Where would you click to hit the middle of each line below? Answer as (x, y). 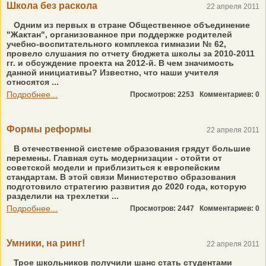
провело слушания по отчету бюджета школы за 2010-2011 (131, 53)
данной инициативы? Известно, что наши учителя (113, 72)
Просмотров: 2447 (165, 208)
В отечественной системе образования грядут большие (132, 148)
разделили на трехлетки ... (63, 196)
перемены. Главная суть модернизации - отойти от (114, 158)
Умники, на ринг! (46, 243)
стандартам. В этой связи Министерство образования (121, 177)
